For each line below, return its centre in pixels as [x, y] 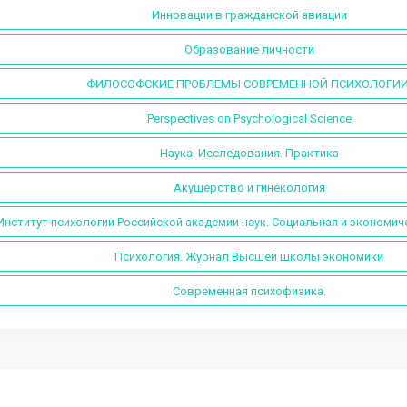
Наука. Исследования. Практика [249, 153]
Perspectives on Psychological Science [249, 118]
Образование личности [249, 49]
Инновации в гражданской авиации [249, 15]
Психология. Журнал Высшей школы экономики [249, 256]
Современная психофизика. [249, 291]
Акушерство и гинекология [249, 187]
